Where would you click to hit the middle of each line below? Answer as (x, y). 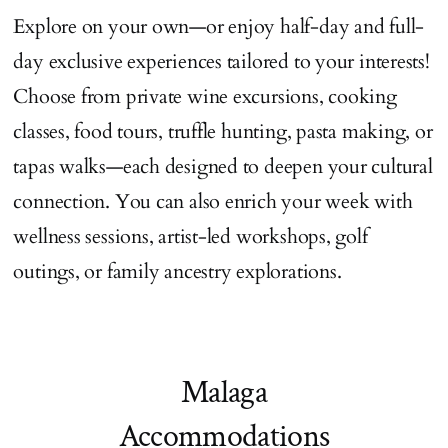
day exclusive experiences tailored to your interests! (221, 61)
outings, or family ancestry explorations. (177, 271)
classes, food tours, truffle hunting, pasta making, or (223, 131)
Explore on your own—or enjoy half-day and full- (219, 26)
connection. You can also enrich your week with (213, 201)
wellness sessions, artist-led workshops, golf (190, 236)
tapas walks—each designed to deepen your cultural (223, 166)
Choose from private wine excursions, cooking (205, 96)
